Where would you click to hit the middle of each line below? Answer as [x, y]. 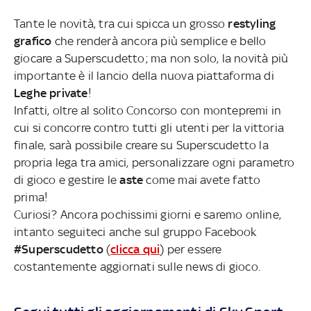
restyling [252, 23]
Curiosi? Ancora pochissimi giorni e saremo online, [148, 214]
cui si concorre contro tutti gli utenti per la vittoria [149, 127]
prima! [31, 197]
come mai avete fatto [202, 179]
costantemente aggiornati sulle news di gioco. [140, 266]
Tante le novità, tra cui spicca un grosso [121, 23]
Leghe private [51, 93]
